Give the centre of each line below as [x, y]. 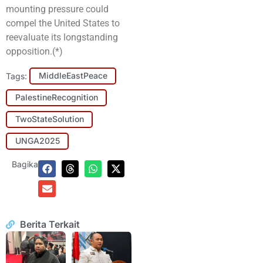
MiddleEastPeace [73, 76]
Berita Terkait [50, 225]
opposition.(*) [34, 52]
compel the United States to [63, 23]
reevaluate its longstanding [62, 38]
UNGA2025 [37, 141]
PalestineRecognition [56, 97]
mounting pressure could [57, 9]
